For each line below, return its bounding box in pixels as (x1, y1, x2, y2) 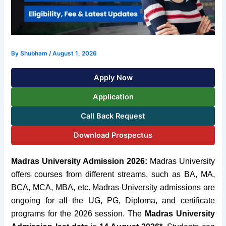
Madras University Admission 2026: (11, 156, 150, 165)
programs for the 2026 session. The (11, 209, 145, 218)
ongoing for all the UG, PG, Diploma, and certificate (11, 196, 215, 205)
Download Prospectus (74, 130, 152, 140)
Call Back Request (81, 111, 145, 121)
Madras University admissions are (92, 183, 215, 192)
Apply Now (93, 73, 133, 82)
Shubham (20, 49, 49, 57)
